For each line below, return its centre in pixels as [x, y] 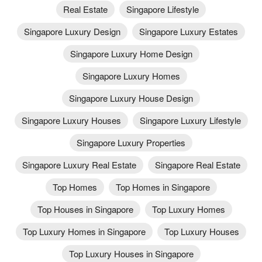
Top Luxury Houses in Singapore [131, 253]
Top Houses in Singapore [85, 209]
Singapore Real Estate [197, 164]
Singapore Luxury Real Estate [79, 164]
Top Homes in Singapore [163, 187]
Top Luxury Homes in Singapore [84, 231]
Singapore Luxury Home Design [131, 53]
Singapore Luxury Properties [131, 142]
